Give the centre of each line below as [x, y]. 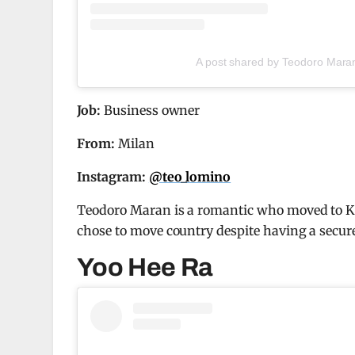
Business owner [151, 111]
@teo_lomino [190, 177]
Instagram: [111, 177]
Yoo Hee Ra [145, 268]
